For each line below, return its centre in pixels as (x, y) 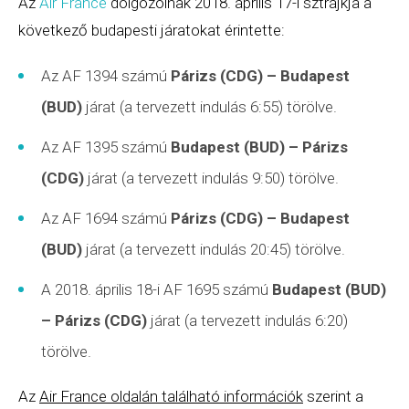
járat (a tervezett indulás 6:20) (247, 321)
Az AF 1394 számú (104, 76)
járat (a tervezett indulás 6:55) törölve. (211, 107)
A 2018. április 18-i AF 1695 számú (157, 290)
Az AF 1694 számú (104, 219)
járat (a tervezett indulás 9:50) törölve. (211, 178)
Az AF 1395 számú (106, 147)
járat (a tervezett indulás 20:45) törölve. (215, 250)
